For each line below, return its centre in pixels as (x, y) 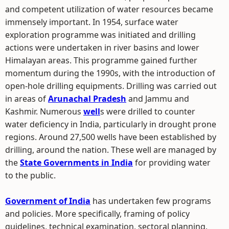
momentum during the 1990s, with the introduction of (110, 73)
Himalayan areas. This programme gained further (101, 60)
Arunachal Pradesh (87, 99)
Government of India (48, 201)
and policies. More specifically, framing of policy (97, 214)
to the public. (30, 175)
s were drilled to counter (148, 111)
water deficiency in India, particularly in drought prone (111, 124)
